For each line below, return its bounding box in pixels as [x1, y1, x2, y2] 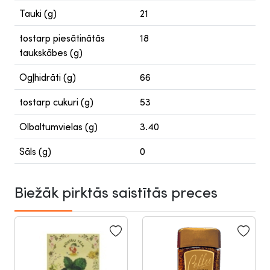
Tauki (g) [19, 7, 57, 19]
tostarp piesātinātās [19, 32, 105, 44]
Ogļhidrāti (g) [19, 71, 76, 83]
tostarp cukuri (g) [19, 96, 93, 108]
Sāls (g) [19, 145, 51, 157]
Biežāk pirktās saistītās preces [14, 182, 218, 202]
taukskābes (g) [19, 46, 83, 58]
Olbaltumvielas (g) [19, 121, 98, 133]
